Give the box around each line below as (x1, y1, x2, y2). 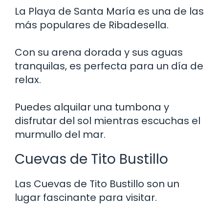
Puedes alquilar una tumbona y (15, 100, 169, 114)
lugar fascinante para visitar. (15, 190, 157, 204)
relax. (15, 72, 41, 87)
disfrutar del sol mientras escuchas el (15, 113, 200, 128)
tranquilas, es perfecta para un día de (15, 59, 203, 73)
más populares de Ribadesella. (15, 18, 169, 32)
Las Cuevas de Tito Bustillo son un (15, 176, 179, 191)
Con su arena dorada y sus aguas (15, 45, 183, 59)
